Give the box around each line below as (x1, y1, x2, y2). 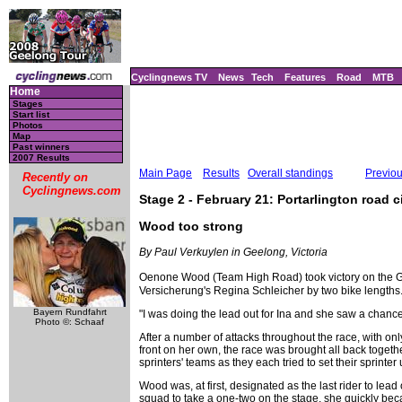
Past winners (13, 142, 70, 152)
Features (284, 72, 326, 83)
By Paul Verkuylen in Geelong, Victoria (139, 246, 328, 259)
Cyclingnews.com (22, 184, 121, 197)
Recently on (22, 170, 88, 184)
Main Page (139, 167, 192, 180)
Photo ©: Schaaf (35, 317, 104, 327)
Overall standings (248, 167, 333, 180)
